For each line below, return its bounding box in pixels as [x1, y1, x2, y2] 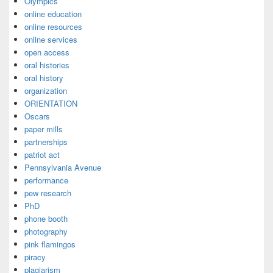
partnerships [24, 136, 68, 148]
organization [24, 85, 67, 97]
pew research [24, 187, 71, 199]
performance [24, 174, 68, 186]
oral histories [24, 59, 69, 71]
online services [24, 34, 77, 46]
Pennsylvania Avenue [24, 161, 101, 174]
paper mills [24, 123, 63, 135]
